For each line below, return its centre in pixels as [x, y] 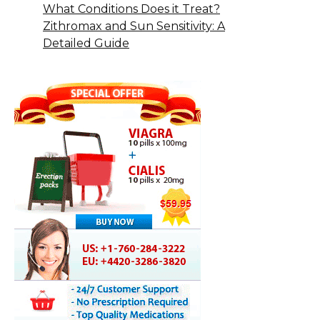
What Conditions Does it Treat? [131, 9]
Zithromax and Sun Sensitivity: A [134, 26]
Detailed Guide [86, 43]
